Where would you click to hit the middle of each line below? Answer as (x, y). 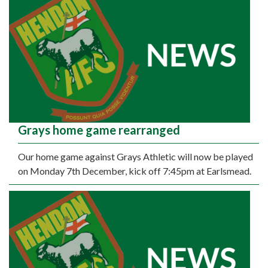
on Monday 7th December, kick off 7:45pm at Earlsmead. (135, 171)
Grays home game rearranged (99, 130)
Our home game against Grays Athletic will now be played (135, 157)
